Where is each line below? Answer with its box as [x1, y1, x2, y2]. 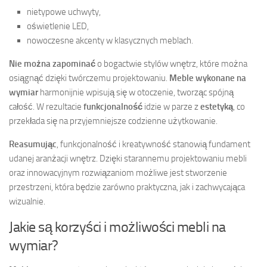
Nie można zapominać [9, 58, 95, 70]
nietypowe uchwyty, [27, 7, 101, 18]
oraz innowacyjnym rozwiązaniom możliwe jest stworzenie [9, 167, 227, 179]
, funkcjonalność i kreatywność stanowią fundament [57, 139, 250, 150]
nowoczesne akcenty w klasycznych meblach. [27, 35, 193, 46]
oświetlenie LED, [27, 21, 89, 32]
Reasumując [9, 139, 57, 150]
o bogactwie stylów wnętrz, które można [95, 58, 247, 70]
